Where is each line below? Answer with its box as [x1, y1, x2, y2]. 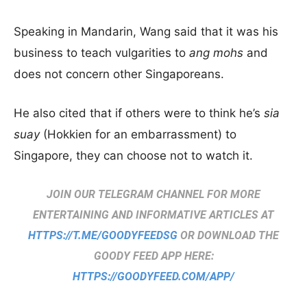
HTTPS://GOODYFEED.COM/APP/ [73, 270, 234, 283]
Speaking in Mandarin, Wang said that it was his [14, 25, 278, 38]
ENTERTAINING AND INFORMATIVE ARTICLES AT [33, 208, 274, 221]
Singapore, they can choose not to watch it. [14, 149, 253, 162]
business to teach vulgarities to [14, 46, 189, 60]
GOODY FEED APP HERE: [93, 249, 214, 262]
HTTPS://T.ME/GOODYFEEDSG [28, 229, 177, 242]
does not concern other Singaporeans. [14, 67, 224, 81]
